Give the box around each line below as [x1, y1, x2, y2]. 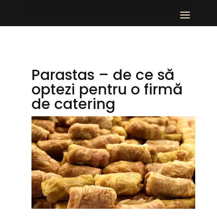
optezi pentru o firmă [31, 79, 183, 100]
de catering [31, 94, 115, 114]
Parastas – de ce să [31, 65, 174, 85]
